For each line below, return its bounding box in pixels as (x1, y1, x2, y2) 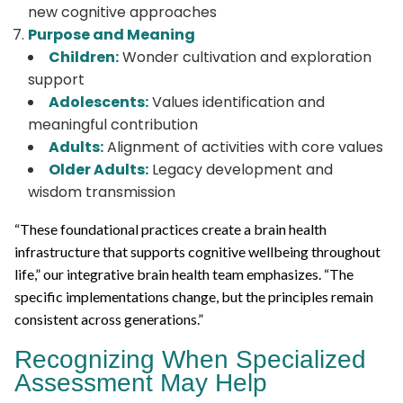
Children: (49, 46, 119, 67)
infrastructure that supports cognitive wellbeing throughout (14, 242, 381, 260)
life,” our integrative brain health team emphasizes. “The (14, 264, 354, 282)
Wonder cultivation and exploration (119, 46, 372, 67)
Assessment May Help (14, 368, 267, 397)
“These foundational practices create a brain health (14, 219, 327, 237)
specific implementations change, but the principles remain (14, 287, 373, 305)
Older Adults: (49, 158, 148, 180)
